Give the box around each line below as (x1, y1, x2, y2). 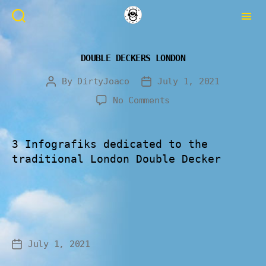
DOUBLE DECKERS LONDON (80, 53, 186, 63)
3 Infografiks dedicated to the (12, 138, 208, 150)
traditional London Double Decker (12, 153, 221, 165)
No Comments (112, 95, 170, 106)
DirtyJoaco (77, 76, 129, 87)
